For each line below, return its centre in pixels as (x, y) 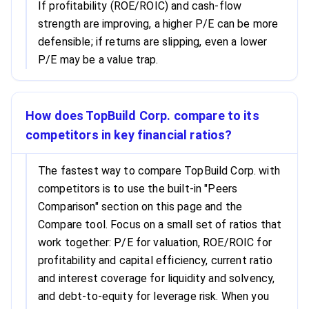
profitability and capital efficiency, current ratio (155, 260)
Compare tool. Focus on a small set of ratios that (160, 225)
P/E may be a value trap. (98, 60)
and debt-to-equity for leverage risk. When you (153, 296)
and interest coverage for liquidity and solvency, (157, 278)
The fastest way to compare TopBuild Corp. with (159, 171)
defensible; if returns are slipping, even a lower (153, 42)
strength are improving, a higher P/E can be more (158, 24)
